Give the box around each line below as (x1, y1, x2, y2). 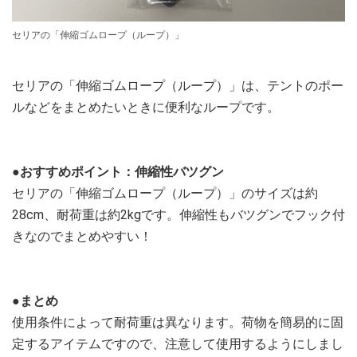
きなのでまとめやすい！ (12, 228, 152, 244)
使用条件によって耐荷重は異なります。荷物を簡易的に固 (12, 314, 343, 330)
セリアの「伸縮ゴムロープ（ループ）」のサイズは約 (12, 185, 318, 201)
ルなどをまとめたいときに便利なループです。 (12, 99, 280, 115)
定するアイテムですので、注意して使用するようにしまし (12, 335, 343, 351)
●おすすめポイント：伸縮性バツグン (12, 163, 224, 179)
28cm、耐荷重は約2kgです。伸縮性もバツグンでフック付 (12, 206, 345, 222)
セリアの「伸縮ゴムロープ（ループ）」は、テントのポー (12, 77, 343, 93)
